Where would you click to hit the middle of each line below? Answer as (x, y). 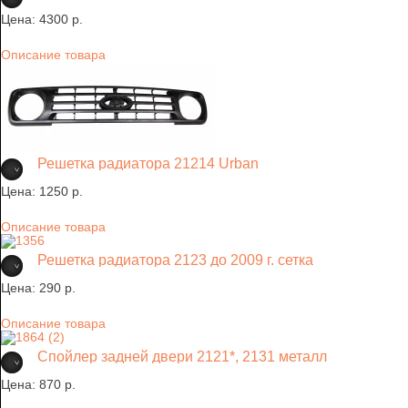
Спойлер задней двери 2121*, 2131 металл (182, 357)
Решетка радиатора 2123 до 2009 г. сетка (175, 260)
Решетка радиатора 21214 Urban (148, 163)
